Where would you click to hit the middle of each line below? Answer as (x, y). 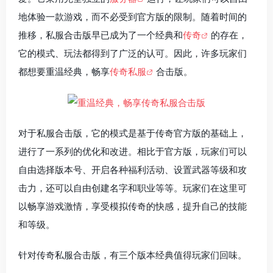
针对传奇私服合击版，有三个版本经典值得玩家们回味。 (133, 255)
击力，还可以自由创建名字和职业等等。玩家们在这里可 (133, 188)
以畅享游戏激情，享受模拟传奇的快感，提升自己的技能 (133, 207)
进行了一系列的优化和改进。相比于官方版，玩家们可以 (133, 152)
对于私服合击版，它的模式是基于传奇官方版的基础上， (133, 133)
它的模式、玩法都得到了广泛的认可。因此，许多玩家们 (133, 54)
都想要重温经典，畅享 (64, 72)
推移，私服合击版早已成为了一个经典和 (101, 35)
